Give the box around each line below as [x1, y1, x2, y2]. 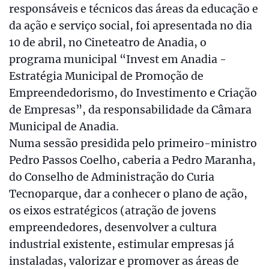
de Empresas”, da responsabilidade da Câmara [9, 103, 252, 116]
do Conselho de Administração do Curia [9, 171, 214, 184]
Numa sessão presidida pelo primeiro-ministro [9, 137, 257, 150]
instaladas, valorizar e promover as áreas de [9, 255, 239, 268]
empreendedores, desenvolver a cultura [9, 221, 217, 234]
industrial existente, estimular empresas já [9, 238, 234, 251]
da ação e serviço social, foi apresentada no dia [9, 19, 252, 32]
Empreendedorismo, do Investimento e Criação [9, 86, 257, 100]
